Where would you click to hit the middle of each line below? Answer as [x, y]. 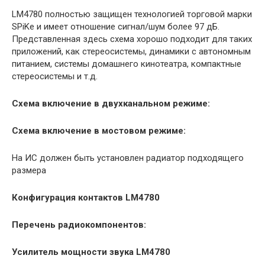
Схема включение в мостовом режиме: [99, 130]
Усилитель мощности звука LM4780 [91, 252]
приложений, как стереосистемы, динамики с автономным [131, 51]
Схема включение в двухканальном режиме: [111, 103]
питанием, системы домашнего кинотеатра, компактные [127, 64]
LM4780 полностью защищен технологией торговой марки [132, 14]
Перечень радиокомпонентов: [79, 224]
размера [29, 170]
